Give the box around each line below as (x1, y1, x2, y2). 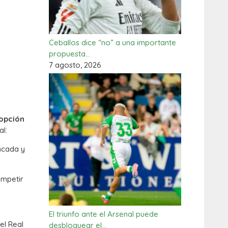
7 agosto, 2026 (49, 60, 101, 70)
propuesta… (49, 49, 90, 59)
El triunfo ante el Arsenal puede (49, 209, 158, 219)
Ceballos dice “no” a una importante (49, 38, 176, 47)
